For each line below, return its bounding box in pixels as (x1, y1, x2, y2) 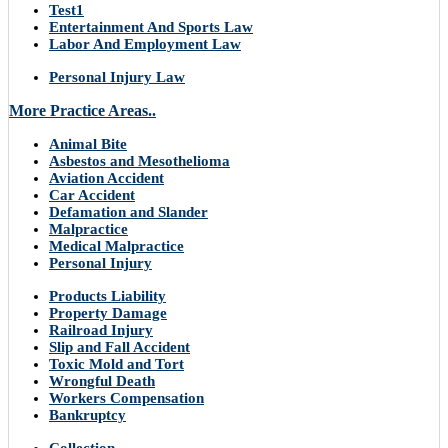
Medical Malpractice (49, 238, 184, 255)
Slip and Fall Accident (49, 339, 190, 356)
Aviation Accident (49, 170, 164, 187)
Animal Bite (49, 136, 127, 153)
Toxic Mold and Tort (49, 356, 184, 373)
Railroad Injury (49, 322, 153, 339)
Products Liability (49, 288, 166, 305)
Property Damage (49, 305, 167, 322)
